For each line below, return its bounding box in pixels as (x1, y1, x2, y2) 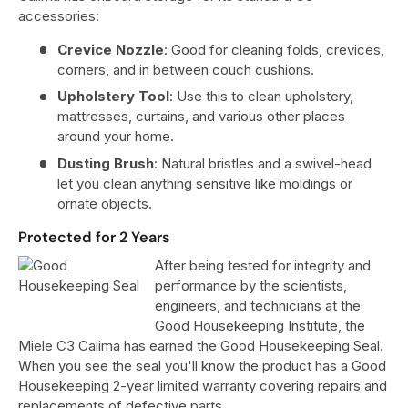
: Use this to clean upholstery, (168, 87, 353, 106)
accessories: (18, 6, 99, 25)
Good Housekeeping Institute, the (155, 316, 365, 334)
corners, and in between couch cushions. (56, 60, 314, 78)
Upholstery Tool (56, 87, 169, 106)
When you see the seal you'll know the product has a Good (18, 356, 386, 374)
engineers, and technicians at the (155, 296, 361, 314)
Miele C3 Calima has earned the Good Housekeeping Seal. (18, 336, 383, 354)
